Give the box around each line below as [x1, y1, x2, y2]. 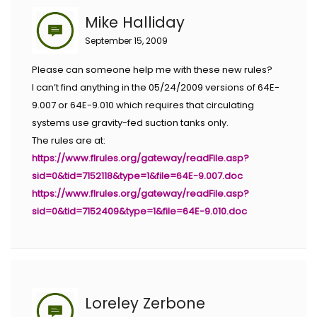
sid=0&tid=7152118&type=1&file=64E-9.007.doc [32, 168, 243, 183]
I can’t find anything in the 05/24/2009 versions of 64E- [32, 80, 279, 94]
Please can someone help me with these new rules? [32, 62, 272, 76]
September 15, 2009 [85, 35, 168, 47]
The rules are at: [32, 133, 105, 147]
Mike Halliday [85, 12, 185, 33]
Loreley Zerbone [85, 292, 205, 313]
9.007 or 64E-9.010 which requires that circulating [32, 98, 254, 112]
